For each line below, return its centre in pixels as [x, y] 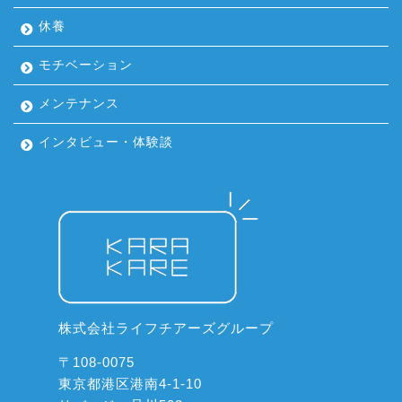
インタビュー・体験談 [106, 143]
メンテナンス [79, 104]
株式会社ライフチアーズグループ [166, 328]
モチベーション [86, 66]
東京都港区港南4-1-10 [130, 384]
